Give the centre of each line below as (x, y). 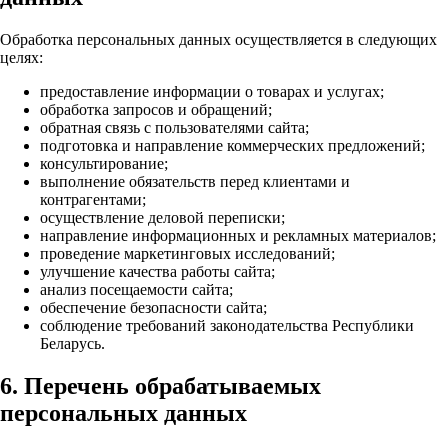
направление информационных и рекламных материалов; (238, 235)
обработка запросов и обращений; (156, 109)
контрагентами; (93, 199)
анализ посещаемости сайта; (136, 289)
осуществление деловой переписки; (162, 217)
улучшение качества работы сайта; (157, 271)
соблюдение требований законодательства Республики (227, 325)
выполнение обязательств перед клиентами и (195, 181)
